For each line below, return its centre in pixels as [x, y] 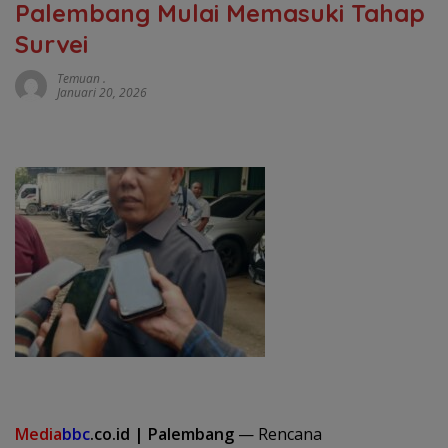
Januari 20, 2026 [102, 92]
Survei [51, 43]
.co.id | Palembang [164, 433]
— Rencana [280, 433]
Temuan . [81, 78]
